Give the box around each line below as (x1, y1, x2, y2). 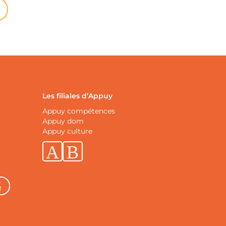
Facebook (62, 163, 102, 173)
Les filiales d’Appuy (42, 91, 112, 100)
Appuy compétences (42, 106, 115, 116)
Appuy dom (42, 117, 84, 126)
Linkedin (42, 163, 78, 173)
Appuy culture (42, 127, 92, 136)
